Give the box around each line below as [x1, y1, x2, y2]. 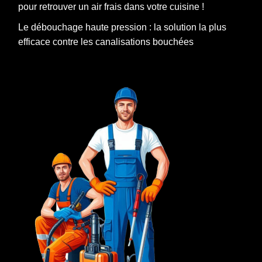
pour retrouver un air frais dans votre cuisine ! [18, 2, 204, 12]
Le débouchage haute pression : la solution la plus [18, 22, 226, 33]
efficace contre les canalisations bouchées [18, 37, 194, 47]
